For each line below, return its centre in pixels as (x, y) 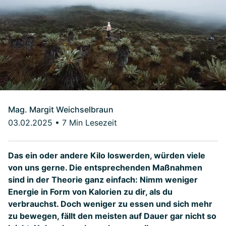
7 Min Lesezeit (90, 123)
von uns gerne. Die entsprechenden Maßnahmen (105, 167)
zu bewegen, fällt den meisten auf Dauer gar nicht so (112, 216)
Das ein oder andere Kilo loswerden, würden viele (107, 155)
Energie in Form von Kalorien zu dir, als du (90, 192)
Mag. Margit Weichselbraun (61, 109)
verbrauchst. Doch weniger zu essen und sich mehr (110, 204)
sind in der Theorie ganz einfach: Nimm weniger (103, 180)
